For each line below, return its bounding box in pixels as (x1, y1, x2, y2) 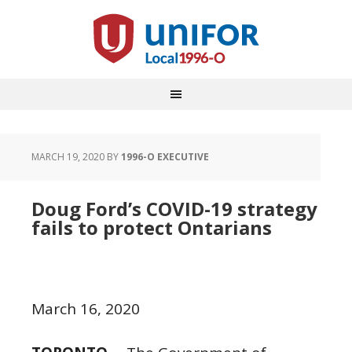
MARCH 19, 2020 (31, 150, 104, 163)
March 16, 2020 (31, 299, 140, 319)
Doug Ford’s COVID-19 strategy (31, 196, 317, 222)
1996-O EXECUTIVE (121, 150, 209, 163)
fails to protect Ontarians (31, 214, 272, 240)
